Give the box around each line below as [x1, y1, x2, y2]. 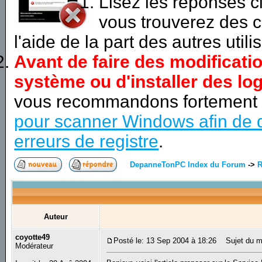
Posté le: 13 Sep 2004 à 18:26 [113, 236, 217, 246]
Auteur [43, 212, 68, 222]
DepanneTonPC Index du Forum [130, 160, 246, 169]
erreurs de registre [14, 131, 159, 151]
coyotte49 [15, 233, 50, 242]
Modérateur [15, 242, 54, 251]
